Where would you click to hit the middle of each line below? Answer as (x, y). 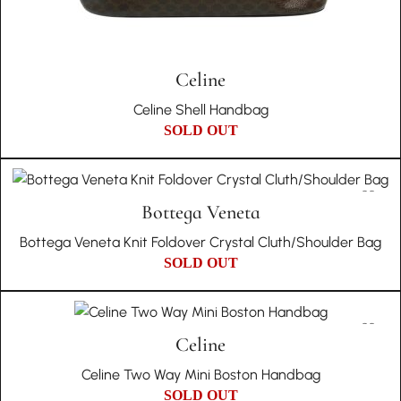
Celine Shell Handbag (200, 110)
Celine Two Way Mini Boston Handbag (200, 375)
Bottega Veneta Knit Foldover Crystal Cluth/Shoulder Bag (200, 242)
